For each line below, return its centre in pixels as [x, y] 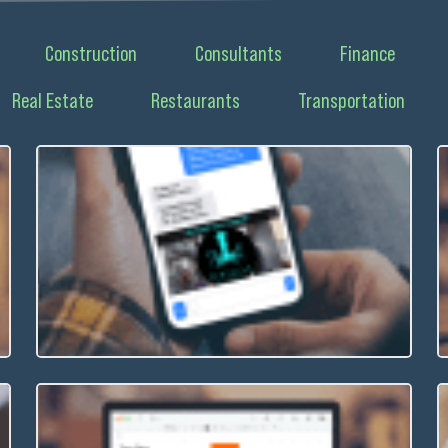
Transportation [351, 100]
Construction [91, 53]
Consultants [238, 53]
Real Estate [52, 100]
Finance [367, 53]
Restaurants [195, 100]
